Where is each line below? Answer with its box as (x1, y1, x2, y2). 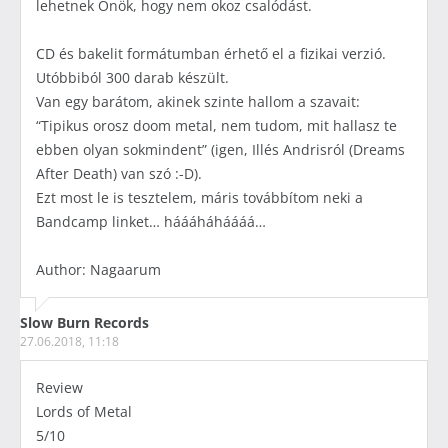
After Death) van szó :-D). (36, 164, 202, 184)
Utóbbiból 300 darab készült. (36, 68, 229, 88)
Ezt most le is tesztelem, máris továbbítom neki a (36, 188, 363, 208)
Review (36, 378, 83, 398)
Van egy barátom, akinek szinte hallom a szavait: (36, 92, 360, 112)
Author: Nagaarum (36, 260, 161, 280)
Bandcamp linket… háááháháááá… (36, 212, 266, 232)
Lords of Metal (36, 402, 132, 422)
